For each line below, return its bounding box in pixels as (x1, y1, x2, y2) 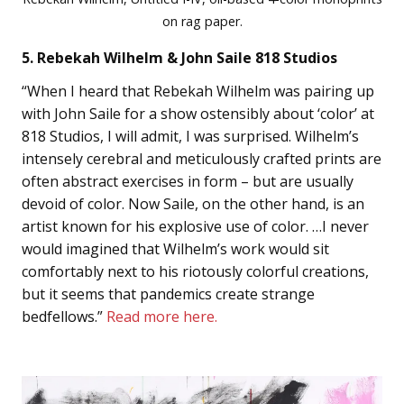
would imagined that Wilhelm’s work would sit (22, 239, 329, 260)
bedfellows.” (22, 307, 103, 327)
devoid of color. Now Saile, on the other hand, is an (22, 194, 364, 215)
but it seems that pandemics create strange (22, 284, 315, 305)
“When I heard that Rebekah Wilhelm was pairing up (22, 81, 374, 102)
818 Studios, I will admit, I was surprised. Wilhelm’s (22, 126, 359, 147)
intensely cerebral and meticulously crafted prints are (22, 149, 381, 170)
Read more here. (103, 307, 221, 327)
